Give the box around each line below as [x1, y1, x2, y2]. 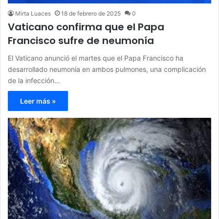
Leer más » [20, 96, 56, 105]
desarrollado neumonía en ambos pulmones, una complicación [8, 65, 206, 73]
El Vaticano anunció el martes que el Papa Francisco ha [8, 53, 183, 62]
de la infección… [8, 76, 60, 85]
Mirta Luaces [15, 9, 51, 17]
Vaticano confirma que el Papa [8, 20, 164, 34]
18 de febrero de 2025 [61, 9, 121, 17]
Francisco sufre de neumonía [8, 33, 154, 47]
